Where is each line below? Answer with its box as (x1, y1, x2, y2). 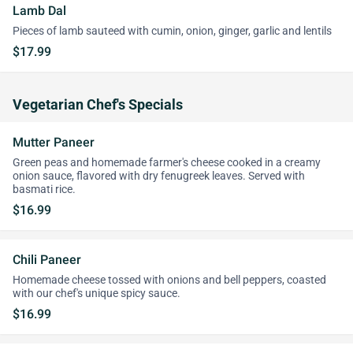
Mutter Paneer (13, 135, 95, 150)
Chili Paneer (13, 252, 81, 267)
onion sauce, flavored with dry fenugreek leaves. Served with (13, 169, 305, 183)
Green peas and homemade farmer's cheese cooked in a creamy (13, 156, 321, 169)
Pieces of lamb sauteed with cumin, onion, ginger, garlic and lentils (13, 24, 332, 38)
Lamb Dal (13, 3, 66, 18)
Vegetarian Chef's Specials (13, 97, 183, 113)
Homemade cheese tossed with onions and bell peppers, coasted (13, 273, 326, 287)
